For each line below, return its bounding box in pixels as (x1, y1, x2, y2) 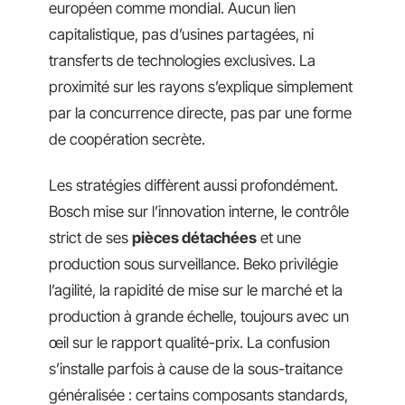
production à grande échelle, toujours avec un (49, 307, 349, 325)
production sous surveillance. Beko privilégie (49, 255, 338, 273)
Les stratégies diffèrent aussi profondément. (49, 176, 338, 194)
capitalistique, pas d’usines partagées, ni (49, 24, 314, 43)
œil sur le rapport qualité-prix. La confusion (49, 334, 330, 352)
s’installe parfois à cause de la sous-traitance (49, 360, 343, 378)
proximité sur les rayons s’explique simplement (49, 77, 353, 96)
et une (257, 229, 301, 247)
